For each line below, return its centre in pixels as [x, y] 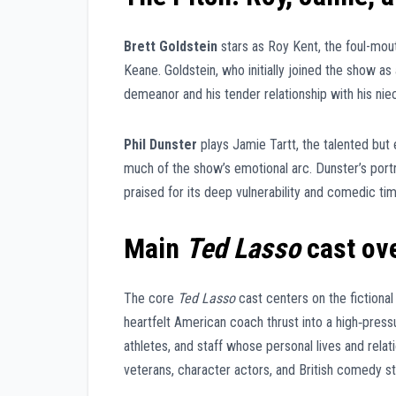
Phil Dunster [160, 144]
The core [151, 298]
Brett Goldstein [171, 46]
